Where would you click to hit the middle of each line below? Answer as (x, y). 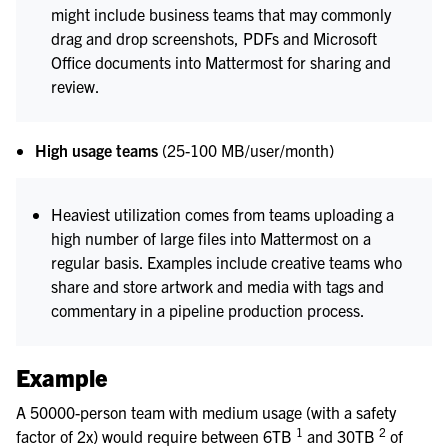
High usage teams (97, 150)
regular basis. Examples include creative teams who (227, 262)
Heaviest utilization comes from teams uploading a (223, 214)
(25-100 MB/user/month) (246, 150)
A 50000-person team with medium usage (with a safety (206, 412)
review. (76, 86)
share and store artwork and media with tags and (218, 286)
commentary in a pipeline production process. (208, 310)
